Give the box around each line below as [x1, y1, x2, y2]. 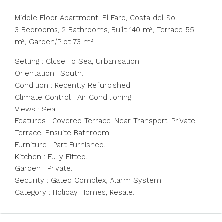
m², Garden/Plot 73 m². [15, 37, 95, 46]
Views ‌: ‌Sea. [15, 105, 56, 113]
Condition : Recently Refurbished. [15, 81, 132, 90]
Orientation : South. [15, 69, 83, 78]
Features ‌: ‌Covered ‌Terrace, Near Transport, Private [15, 116, 195, 125]
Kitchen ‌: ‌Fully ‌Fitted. [15, 152, 87, 161]
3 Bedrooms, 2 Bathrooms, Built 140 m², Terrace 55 [15, 25, 194, 34]
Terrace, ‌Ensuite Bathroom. [15, 128, 111, 137]
